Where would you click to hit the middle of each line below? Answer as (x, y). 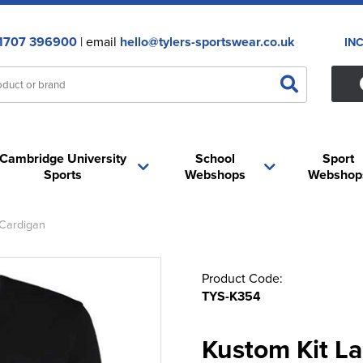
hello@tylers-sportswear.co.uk (207, 42)
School (216, 158)
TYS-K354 (231, 296)
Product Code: (242, 278)
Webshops (216, 175)
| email (98, 41)
